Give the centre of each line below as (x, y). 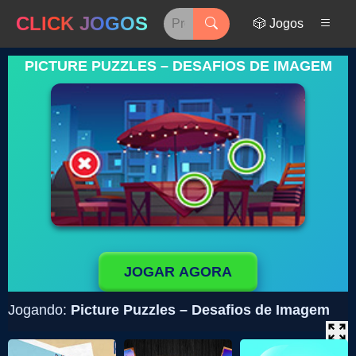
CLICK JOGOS (82, 23)
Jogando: (39, 310)
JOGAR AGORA (178, 271)
